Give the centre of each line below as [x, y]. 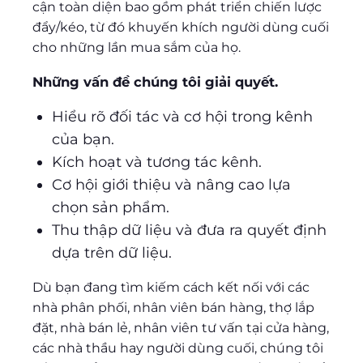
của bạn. [83, 140]
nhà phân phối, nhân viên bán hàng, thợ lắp [173, 308]
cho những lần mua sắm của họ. [137, 48]
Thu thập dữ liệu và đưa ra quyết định [189, 231]
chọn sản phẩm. [111, 208]
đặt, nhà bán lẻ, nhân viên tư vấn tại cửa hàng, [181, 328]
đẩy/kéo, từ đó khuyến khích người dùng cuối [181, 28]
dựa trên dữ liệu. [112, 253]
